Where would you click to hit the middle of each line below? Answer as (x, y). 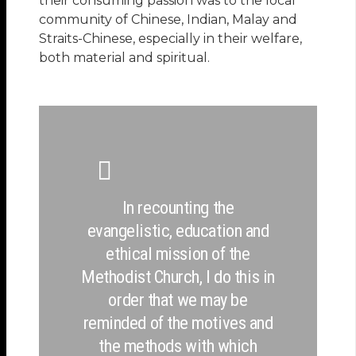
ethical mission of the (178, 253)
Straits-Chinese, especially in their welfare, (171, 38)
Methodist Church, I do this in (178, 276)
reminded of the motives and (178, 322)
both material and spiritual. (125, 57)
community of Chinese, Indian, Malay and (168, 19)
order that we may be (178, 299)
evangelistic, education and (178, 230)
